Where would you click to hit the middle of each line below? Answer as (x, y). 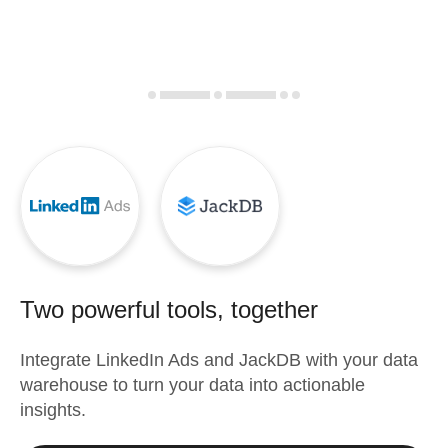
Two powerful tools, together (169, 309)
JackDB (270, 360)
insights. (53, 410)
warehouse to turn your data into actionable (192, 385)
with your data (359, 360)
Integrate (58, 360)
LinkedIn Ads (147, 360)
